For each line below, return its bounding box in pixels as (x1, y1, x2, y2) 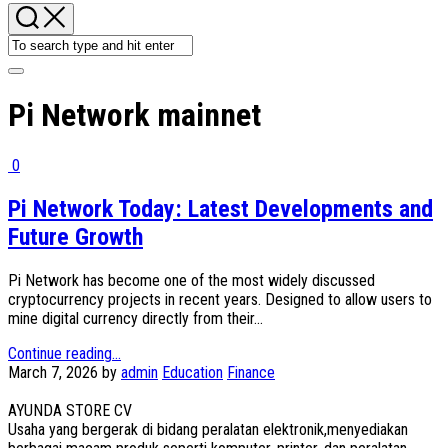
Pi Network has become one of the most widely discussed (8, 270, 375, 290)
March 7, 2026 (8, 362, 98, 382)
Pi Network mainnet (8, 96, 261, 135)
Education (162, 362, 223, 382)
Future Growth (8, 222, 143, 251)
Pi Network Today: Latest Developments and (8, 194, 433, 223)
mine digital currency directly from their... (8, 308, 263, 328)
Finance (227, 362, 275, 382)
